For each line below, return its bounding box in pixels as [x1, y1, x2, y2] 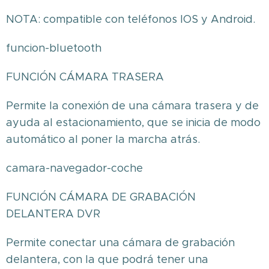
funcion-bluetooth [6, 41, 101, 55]
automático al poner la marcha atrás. [6, 133, 200, 146]
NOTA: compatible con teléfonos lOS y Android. [6, 13, 255, 26]
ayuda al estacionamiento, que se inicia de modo [6, 116, 261, 129]
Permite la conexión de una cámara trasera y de [6, 99, 259, 112]
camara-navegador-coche [6, 162, 143, 175]
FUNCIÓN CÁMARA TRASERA [6, 70, 164, 83]
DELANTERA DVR [6, 207, 100, 220]
